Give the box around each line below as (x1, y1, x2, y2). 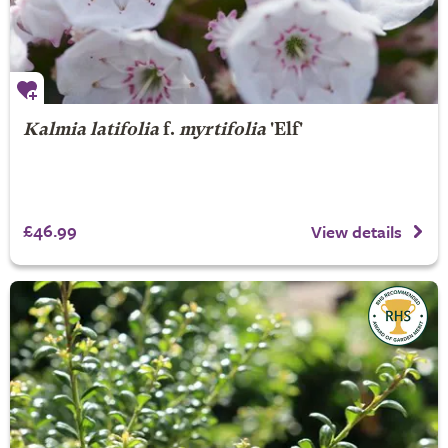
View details (311, 218, 402, 244)
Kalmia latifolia (22, 121, 159, 139)
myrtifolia (178, 121, 266, 139)
